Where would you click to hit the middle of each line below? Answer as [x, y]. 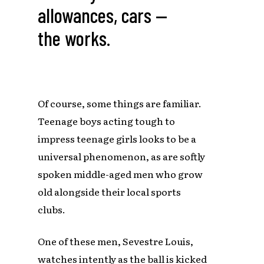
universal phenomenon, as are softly [122, 156]
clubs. [52, 209]
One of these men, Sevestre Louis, [116, 241]
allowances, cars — [103, 15]
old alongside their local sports [110, 192]
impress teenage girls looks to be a [117, 139]
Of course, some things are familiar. [120, 103]
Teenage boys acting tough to [107, 121]
